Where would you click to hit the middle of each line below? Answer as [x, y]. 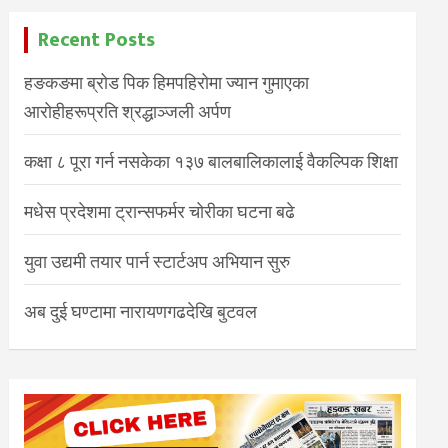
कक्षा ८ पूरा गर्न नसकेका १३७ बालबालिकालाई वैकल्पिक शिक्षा [211, 161]
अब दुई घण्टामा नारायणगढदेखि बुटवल [141, 311]
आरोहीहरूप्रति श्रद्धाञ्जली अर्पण [128, 111]
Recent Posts [97, 40]
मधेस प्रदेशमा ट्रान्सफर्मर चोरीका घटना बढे [160, 211]
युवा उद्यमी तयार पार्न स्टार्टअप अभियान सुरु [157, 261]
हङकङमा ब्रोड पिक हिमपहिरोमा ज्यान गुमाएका [167, 82]
